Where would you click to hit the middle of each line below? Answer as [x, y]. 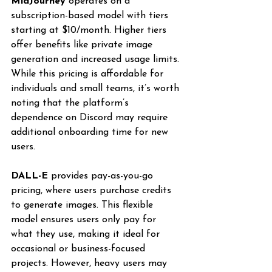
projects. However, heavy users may [90, 263]
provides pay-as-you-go [102, 176]
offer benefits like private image [83, 45]
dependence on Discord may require [91, 118]
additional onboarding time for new [91, 132]
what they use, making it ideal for [87, 234]
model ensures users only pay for [85, 220]
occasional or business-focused [80, 249]
